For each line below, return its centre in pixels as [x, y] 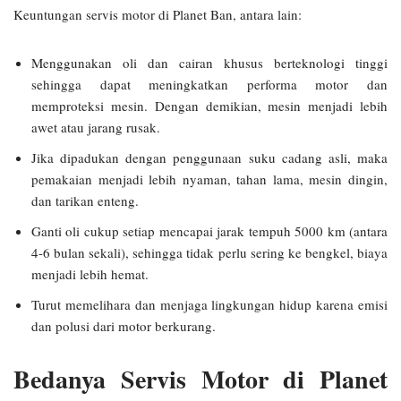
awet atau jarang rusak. [96, 127]
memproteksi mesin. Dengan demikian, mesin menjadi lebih [209, 106]
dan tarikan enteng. [85, 200]
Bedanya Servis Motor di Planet [200, 379]
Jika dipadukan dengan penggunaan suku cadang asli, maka [209, 158]
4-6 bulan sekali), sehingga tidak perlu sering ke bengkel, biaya [209, 252]
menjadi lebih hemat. [90, 274]
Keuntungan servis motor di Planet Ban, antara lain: [158, 14]
